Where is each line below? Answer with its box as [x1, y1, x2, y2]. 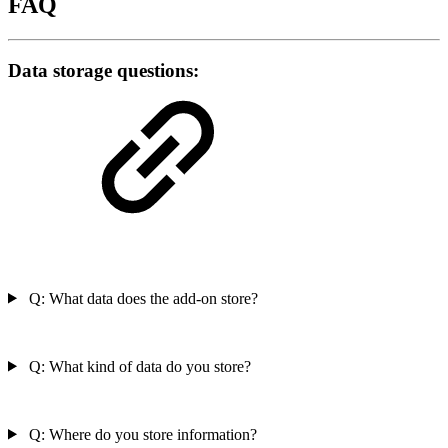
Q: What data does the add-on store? [24, 289, 258, 307]
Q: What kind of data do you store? [24, 357, 251, 375]
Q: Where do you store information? [24, 425, 257, 443]
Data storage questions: [8, 59, 199, 81]
